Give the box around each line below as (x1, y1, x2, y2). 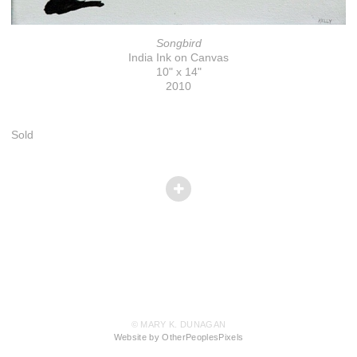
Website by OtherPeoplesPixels (113, 332, 244, 343)
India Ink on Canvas (128, 50, 229, 64)
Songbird (155, 36, 202, 49)
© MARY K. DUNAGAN (131, 320, 226, 330)
